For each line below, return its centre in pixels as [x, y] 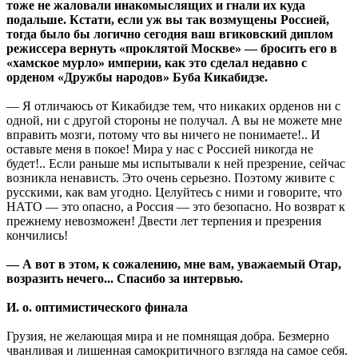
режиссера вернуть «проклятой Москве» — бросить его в [172, 49]
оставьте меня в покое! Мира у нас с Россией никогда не [160, 149]
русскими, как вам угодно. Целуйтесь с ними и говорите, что [174, 193]
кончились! [37, 236]
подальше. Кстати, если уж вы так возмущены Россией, [168, 20]
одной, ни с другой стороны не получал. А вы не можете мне [174, 121]
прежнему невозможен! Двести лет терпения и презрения [164, 221]
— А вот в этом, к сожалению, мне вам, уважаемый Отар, [174, 265]
